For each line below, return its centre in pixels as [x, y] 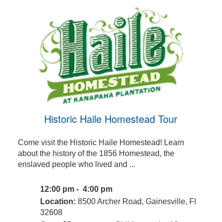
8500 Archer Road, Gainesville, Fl [136, 202]
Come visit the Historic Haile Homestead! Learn [101, 143]
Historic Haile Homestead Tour [111, 119]
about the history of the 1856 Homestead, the [96, 154]
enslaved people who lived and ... [76, 165]
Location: [58, 202]
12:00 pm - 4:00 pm [77, 189]
